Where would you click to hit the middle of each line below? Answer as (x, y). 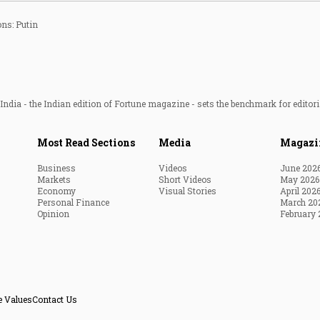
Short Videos (185, 180)
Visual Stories (187, 191)
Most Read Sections (86, 143)
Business (56, 168)
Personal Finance (73, 202)
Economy (56, 191)
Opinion (53, 214)
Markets (54, 180)
